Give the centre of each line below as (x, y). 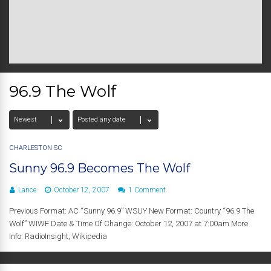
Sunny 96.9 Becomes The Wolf (100, 168)
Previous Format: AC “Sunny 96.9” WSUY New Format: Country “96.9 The (132, 211)
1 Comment (147, 190)
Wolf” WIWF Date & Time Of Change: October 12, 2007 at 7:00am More (129, 224)
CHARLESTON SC (36, 148)
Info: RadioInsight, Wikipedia (58, 236)
